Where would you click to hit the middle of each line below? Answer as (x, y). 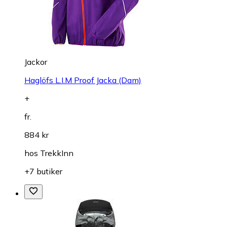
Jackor (36, 62)
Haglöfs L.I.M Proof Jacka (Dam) (83, 80)
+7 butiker (43, 171)
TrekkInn (57, 153)
